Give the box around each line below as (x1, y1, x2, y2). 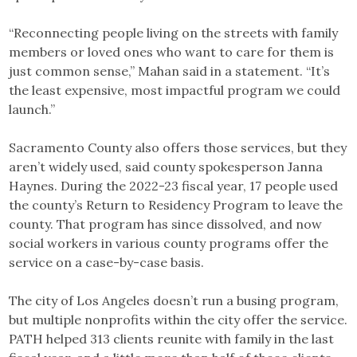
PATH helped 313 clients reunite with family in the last (9, 330, 335, 347)
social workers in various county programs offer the (9, 234, 329, 251)
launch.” (9, 100, 59, 117)
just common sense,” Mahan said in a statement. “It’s (9, 62, 331, 79)
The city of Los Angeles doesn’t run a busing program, (9, 292, 339, 308)
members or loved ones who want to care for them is (9, 43, 335, 60)
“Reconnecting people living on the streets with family (9, 24, 339, 41)
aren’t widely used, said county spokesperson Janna (9, 158, 324, 175)
